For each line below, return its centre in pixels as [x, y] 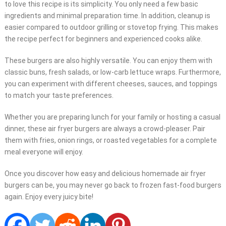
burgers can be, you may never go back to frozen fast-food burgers [113, 185]
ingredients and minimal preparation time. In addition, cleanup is [107, 16]
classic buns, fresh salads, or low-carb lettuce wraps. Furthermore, [112, 72]
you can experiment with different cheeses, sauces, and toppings [111, 84]
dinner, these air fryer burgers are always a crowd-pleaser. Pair [105, 129]
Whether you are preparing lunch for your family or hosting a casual [112, 117]
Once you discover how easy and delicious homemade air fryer [105, 174]
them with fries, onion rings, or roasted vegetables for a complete [110, 140]
